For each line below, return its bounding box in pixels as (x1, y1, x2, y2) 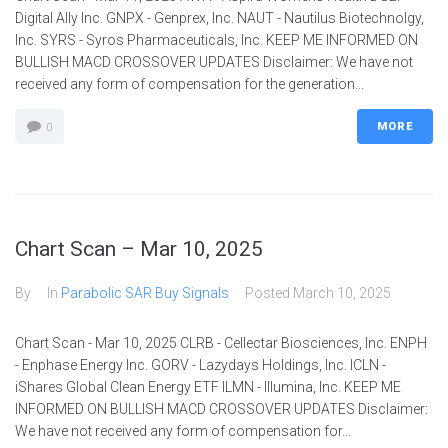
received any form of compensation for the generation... (15, 76, 364, 92)
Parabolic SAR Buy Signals (61, 285, 229, 301)
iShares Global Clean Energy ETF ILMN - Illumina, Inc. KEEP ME (15, 379, 401, 395)
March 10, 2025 (293, 285, 391, 301)
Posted (245, 285, 293, 301)
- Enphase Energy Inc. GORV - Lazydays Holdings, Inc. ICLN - (15, 357, 386, 373)
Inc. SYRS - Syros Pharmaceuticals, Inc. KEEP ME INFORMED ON (15, 32, 418, 48)
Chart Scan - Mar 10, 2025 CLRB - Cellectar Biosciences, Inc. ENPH (15, 335, 427, 351)
